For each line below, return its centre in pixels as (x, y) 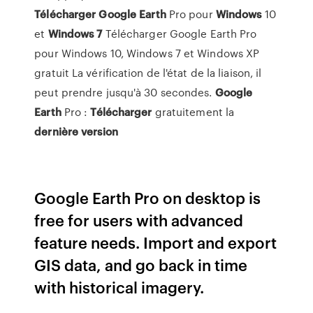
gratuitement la (193, 112)
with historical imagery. (119, 287)
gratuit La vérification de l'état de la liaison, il (148, 73)
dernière (57, 131)
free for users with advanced (139, 220)
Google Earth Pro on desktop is (148, 197)
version (100, 131)
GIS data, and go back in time (141, 264)
